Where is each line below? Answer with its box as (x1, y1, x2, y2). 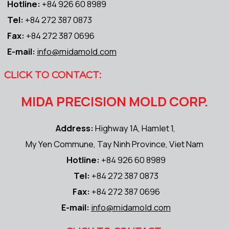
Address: (54, 122, 94, 134)
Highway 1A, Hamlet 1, (93, 122, 175, 134)
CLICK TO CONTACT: (4, 69, 101, 81)
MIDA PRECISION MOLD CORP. (20, 93, 209, 111)
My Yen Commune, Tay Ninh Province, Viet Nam (26, 138, 203, 150)
